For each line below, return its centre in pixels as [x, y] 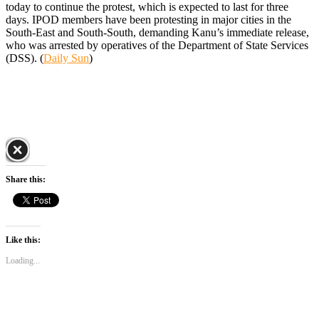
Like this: [23, 240]
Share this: [26, 180]
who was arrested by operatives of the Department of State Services [157, 46]
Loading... [23, 261]
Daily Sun [66, 58]
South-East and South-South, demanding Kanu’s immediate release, [157, 33]
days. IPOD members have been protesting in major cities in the [148, 20]
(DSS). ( [25, 58]
